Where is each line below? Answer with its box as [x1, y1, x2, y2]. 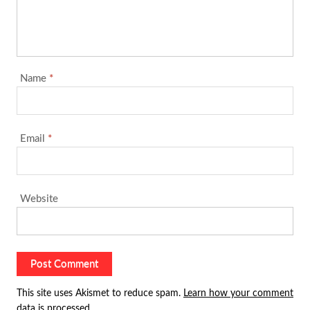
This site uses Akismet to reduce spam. [16, 288, 183, 298]
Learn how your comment [183, 288, 293, 298]
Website [19, 193, 58, 204]
